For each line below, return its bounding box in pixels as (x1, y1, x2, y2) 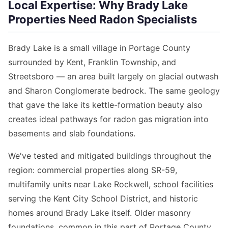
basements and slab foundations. (8, 128, 135, 139)
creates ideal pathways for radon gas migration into (8, 114, 209, 125)
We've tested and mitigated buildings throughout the (8, 151, 211, 161)
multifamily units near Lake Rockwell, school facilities (8, 179, 213, 190)
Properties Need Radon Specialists (8, 13, 197, 26)
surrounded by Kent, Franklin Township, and (8, 57, 176, 68)
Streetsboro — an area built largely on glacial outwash (8, 71, 218, 82)
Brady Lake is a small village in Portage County (8, 43, 190, 53)
